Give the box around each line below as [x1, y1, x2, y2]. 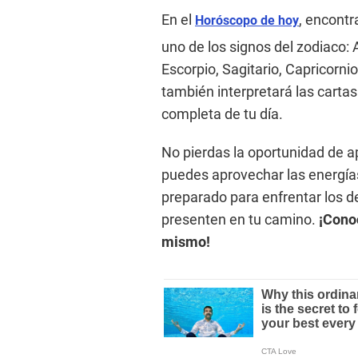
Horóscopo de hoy [195, 12, 299, 28]
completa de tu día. [161, 105, 283, 122]
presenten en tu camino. [161, 210, 319, 228]
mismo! [161, 233, 210, 250]
